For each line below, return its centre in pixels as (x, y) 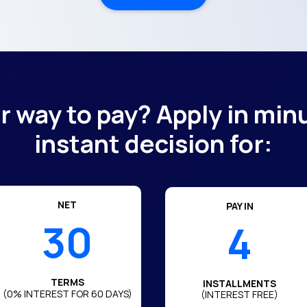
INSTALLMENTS (240, 283)
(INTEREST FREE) (240, 294)
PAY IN (240, 206)
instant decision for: (153, 144)
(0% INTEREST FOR (46, 294)
